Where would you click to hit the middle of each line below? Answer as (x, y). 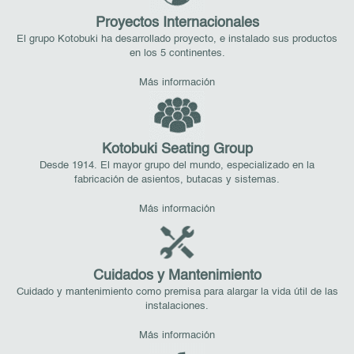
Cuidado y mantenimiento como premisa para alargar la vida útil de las (177, 292)
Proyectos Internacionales (177, 23)
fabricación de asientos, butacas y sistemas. (177, 179)
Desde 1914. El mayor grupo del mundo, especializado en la (177, 165)
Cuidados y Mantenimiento (177, 276)
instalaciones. (177, 307)
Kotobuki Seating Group (177, 149)
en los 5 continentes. (177, 53)
